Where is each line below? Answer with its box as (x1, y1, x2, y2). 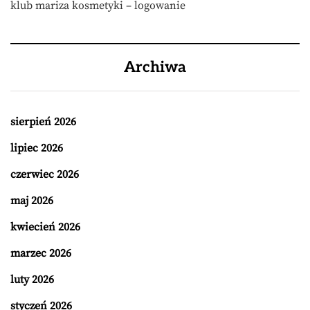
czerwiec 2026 (10, 167, 79, 181)
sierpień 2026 (10, 114, 76, 129)
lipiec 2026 (10, 140, 63, 155)
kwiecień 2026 (10, 219, 80, 234)
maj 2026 (10, 193, 53, 208)
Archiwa (124, 57, 186, 76)
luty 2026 (10, 272, 54, 286)
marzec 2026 (10, 246, 71, 260)
